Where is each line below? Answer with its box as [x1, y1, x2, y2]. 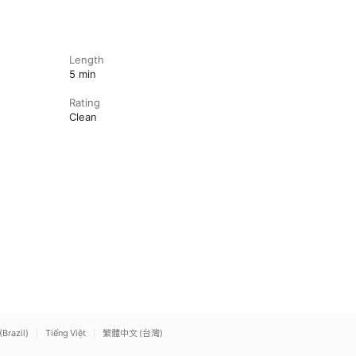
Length [68, 53, 104, 66]
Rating [68, 96, 100, 109]
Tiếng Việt [45, 327, 86, 339]
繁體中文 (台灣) [103, 327, 163, 339]
